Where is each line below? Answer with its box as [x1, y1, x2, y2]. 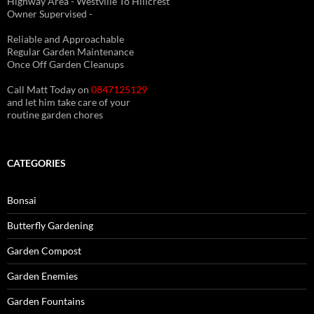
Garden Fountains [7, 294, 85, 307]
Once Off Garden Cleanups [7, 57, 124, 70]
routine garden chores [7, 108, 103, 121]
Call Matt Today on [7, 83, 91, 95]
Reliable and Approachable [7, 32, 124, 45]
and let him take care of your [7, 95, 130, 108]
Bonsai [7, 193, 36, 206]
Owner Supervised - [7, 7, 93, 20]
